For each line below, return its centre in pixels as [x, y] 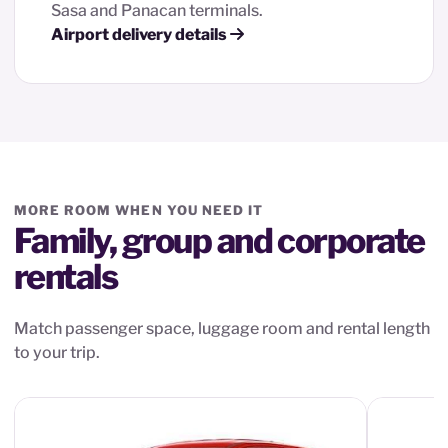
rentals [66, 276]
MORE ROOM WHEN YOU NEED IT [139, 209]
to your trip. [57, 352]
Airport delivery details [140, 34]
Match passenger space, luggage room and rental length [222, 328]
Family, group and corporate [219, 240]
